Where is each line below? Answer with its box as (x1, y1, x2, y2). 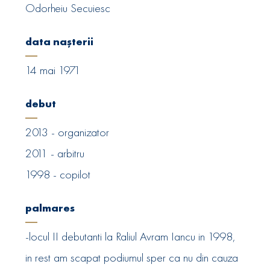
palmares (25, 201, 75, 215)
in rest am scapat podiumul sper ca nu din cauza (25, 250, 239, 266)
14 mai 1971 (25, 62, 81, 78)
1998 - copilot (25, 166, 91, 183)
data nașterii (25, 34, 94, 49)
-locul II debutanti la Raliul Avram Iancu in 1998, (25, 228, 236, 245)
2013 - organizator (25, 124, 110, 140)
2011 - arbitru (25, 145, 85, 162)
